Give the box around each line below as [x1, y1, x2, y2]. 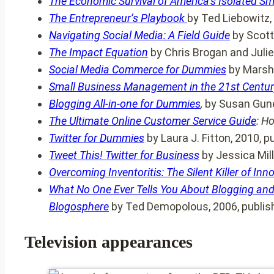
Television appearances [24, 232, 193, 251]
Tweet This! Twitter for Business [49, 148, 199, 161]
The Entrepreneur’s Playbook [49, 11, 187, 24]
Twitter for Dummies [49, 131, 144, 144]
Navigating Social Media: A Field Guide [49, 28, 230, 42]
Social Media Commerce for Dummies [49, 62, 226, 76]
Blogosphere [49, 199, 109, 213]
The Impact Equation [49, 45, 148, 59]
